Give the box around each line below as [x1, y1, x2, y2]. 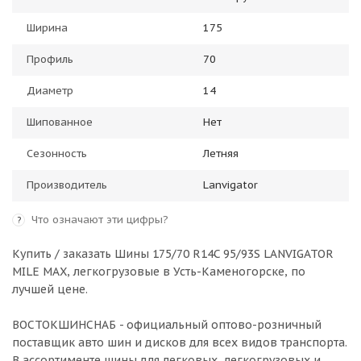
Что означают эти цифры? [31, 213, 168, 226]
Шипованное [27, 115, 93, 129]
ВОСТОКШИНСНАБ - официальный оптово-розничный [12, 317, 322, 332]
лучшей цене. [12, 282, 88, 297]
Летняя [203, 147, 239, 160]
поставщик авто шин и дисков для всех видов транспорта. [12, 335, 347, 350]
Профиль [27, 52, 73, 66]
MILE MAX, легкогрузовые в [12, 264, 173, 279]
